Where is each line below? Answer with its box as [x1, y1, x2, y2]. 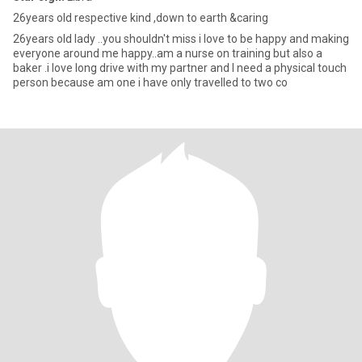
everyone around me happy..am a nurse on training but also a [13, 47, 322, 60]
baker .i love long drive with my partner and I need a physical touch [13, 61, 347, 74]
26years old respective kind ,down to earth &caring [13, 11, 268, 24]
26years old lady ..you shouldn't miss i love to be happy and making [13, 32, 349, 45]
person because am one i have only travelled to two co [13, 76, 288, 89]
